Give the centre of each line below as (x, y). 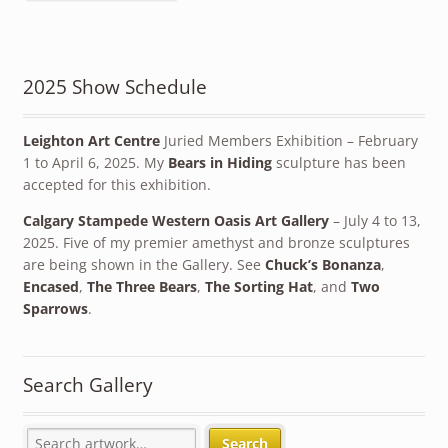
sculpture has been (338, 162)
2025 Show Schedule (114, 86)
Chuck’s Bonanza (322, 264)
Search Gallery (87, 385)
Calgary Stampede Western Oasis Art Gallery (175, 220)
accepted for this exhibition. (116, 184)
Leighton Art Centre (91, 140)
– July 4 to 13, (374, 220)
